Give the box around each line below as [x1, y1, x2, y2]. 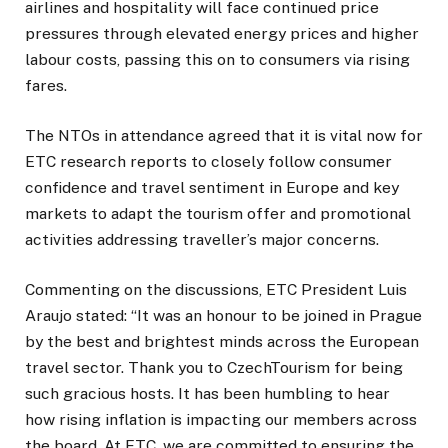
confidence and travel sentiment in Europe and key [25, 177, 399, 197]
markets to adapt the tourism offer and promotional [25, 203, 411, 223]
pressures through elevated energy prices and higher [25, 23, 419, 43]
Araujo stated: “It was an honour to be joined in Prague [25, 306, 422, 326]
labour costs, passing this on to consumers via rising [25, 49, 410, 69]
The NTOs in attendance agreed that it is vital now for [25, 125, 423, 145]
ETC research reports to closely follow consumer [25, 151, 392, 171]
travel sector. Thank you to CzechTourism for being [25, 358, 403, 378]
